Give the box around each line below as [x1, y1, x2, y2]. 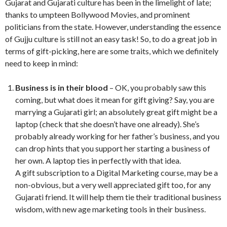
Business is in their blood [15, 83, 108, 93]
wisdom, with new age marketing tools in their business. [15, 204, 206, 214]
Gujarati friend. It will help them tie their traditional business [15, 192, 221, 202]
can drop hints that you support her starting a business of [15, 143, 210, 154]
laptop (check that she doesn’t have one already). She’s [15, 119, 200, 129]
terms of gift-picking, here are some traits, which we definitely [5, 46, 218, 56]
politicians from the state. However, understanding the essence [5, 22, 221, 32]
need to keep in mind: [5, 58, 78, 68]
